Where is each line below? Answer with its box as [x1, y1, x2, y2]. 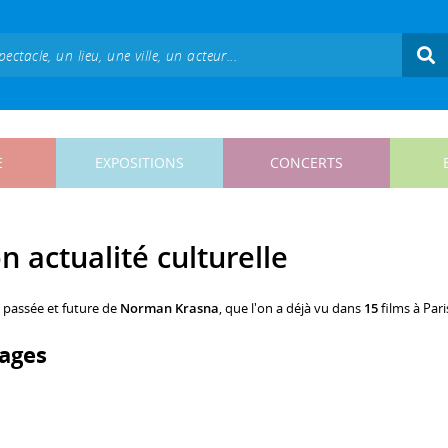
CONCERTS [270, 153, 343, 172]
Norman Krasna [120, 299, 219, 318]
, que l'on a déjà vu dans [219, 299, 364, 318]
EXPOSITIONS [95, 153, 184, 172]
